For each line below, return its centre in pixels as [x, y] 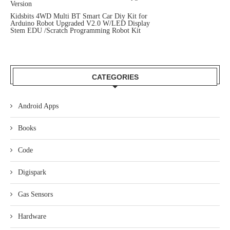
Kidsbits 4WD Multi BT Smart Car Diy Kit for [79, 16]
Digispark [32, 172]
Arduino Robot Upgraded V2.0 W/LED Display [80, 23]
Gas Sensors [35, 194]
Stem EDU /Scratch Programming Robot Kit [75, 31]
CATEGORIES [115, 77]
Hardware [32, 216]
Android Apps [38, 106]
